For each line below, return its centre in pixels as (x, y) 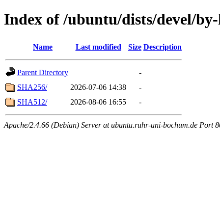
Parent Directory (43, 72)
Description (163, 47)
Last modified (98, 47)
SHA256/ (32, 87)
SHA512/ (32, 102)
